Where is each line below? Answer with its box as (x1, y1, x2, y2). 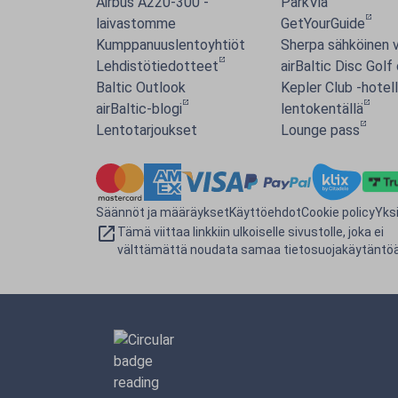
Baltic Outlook (96, 79, 186, 96)
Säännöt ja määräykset (96, 204, 229, 219)
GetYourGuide (281, 15, 365, 32)
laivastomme (96, 15, 176, 32)
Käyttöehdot (229, 204, 301, 219)
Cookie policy (301, 204, 375, 219)
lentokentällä (281, 100, 363, 117)
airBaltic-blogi (96, 100, 182, 117)
